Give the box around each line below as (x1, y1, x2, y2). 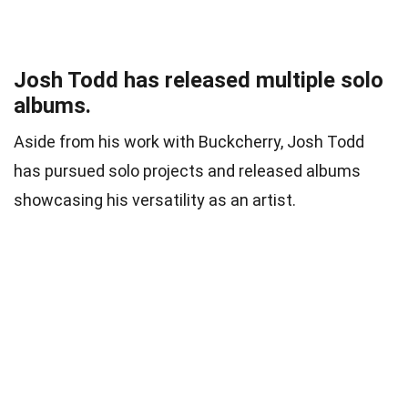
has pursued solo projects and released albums (14, 160, 361, 180)
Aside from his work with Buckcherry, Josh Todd (14, 131, 364, 151)
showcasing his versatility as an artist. (14, 189, 296, 209)
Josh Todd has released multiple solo (14, 66, 383, 93)
